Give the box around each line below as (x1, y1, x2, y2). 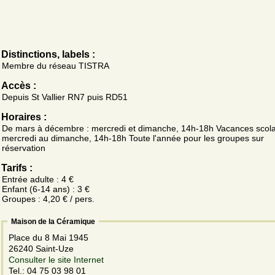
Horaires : (1, 111, 47, 122)
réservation (2, 142, 45, 153)
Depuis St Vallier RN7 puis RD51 (2, 91, 128, 102)
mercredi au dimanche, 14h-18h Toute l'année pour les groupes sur (2, 133, 264, 143)
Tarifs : (1, 162, 33, 173)
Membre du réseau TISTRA (2, 60, 109, 71)
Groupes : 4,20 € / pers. (2, 193, 95, 204)
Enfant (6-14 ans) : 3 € (2, 184, 90, 194)
